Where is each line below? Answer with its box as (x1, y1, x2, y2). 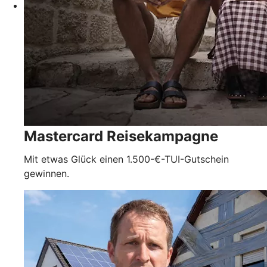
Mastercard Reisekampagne (24, 127, 218, 145)
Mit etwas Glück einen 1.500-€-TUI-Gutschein (24, 153, 229, 165)
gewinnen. (24, 167, 69, 179)
